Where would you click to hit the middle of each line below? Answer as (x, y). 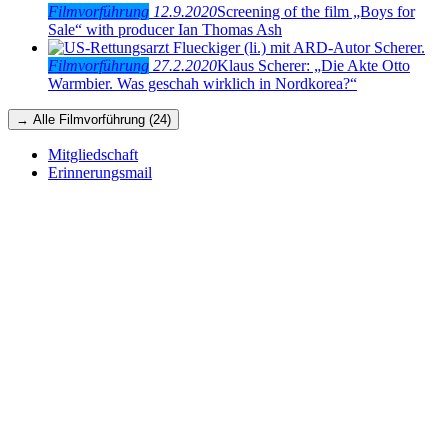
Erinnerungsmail (100, 172)
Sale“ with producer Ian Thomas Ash (165, 29)
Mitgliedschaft (93, 154)
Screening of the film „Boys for (316, 11)
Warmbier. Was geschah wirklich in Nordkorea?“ (202, 83)
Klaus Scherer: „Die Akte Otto (313, 65)
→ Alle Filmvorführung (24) (93, 119)
